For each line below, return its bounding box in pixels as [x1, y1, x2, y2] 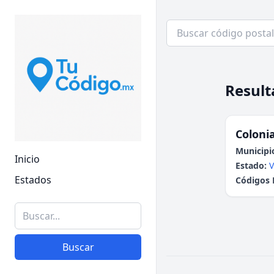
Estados [15, 173, 51, 187]
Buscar [62, 240, 94, 254]
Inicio [15, 152, 40, 166]
